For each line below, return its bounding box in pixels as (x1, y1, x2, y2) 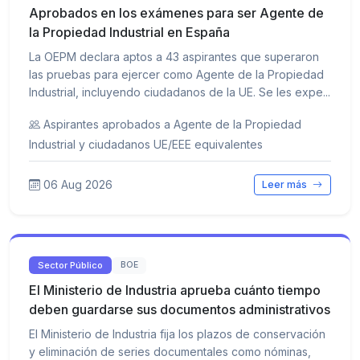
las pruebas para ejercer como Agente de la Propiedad (29, 67, 324, 81)
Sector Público (38, 259, 104, 271)
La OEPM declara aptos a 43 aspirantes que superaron (29, 49, 319, 63)
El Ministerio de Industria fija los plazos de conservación (29, 327, 325, 342)
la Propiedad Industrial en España (29, 23, 230, 40)
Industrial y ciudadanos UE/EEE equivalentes (29, 137, 263, 151)
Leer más (262, 178, 310, 191)
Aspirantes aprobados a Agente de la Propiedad (43, 117, 301, 131)
